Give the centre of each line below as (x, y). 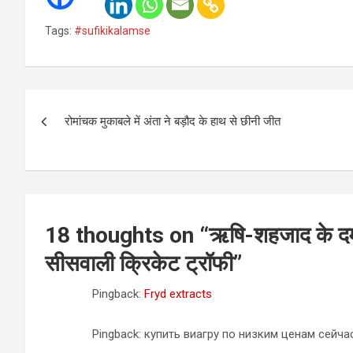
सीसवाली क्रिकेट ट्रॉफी (139, 264)
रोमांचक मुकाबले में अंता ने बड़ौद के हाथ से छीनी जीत (173, 121)
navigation (83, 137)
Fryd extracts (178, 294)
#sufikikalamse (112, 31)
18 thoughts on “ (127, 235)
